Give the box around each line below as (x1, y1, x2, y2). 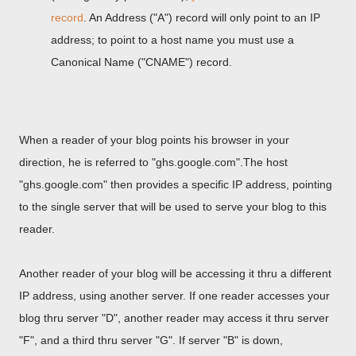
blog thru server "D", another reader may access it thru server (19, 311, 329, 324)
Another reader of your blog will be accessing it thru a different (19, 267, 331, 280)
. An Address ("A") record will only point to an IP (83, 11, 320, 24)
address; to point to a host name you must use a (51, 33, 294, 46)
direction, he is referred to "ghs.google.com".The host (19, 156, 288, 168)
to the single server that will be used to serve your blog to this (19, 200, 327, 213)
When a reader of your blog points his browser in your (19, 133, 289, 146)
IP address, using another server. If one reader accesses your (19, 289, 330, 302)
